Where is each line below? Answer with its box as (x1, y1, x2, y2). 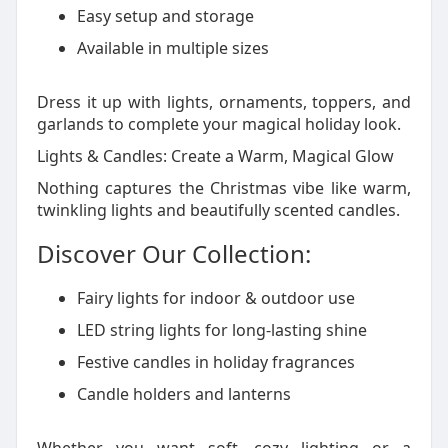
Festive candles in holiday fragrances (76, 351, 355, 373)
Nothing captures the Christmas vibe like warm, (36, 177, 412, 199)
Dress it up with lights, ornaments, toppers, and (36, 91, 412, 113)
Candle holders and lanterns (76, 383, 291, 405)
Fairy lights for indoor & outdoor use (76, 287, 355, 309)
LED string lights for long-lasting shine (76, 319, 367, 341)
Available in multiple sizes (76, 37, 269, 59)
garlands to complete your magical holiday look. (36, 113, 401, 135)
